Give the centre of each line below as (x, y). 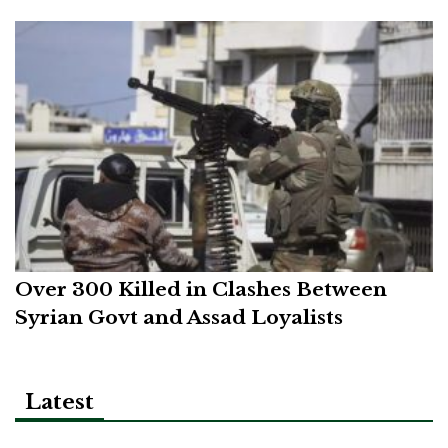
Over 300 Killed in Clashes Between (201, 289)
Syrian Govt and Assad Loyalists (179, 317)
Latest (59, 402)
